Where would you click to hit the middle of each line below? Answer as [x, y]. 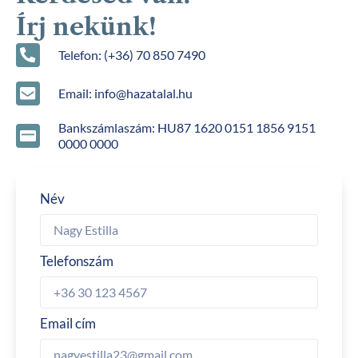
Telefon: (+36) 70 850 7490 [131, 54]
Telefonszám [77, 261]
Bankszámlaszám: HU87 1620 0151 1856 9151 [187, 127]
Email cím [68, 323]
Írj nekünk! [86, 26]
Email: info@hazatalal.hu [125, 93]
